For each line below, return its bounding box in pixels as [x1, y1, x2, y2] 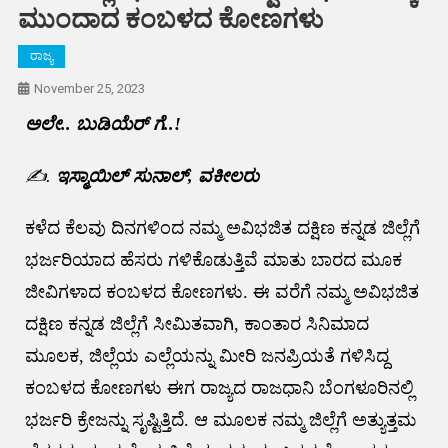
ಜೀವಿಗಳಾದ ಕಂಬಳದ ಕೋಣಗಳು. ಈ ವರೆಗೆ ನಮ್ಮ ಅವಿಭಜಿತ [24, 282, 419, 303]
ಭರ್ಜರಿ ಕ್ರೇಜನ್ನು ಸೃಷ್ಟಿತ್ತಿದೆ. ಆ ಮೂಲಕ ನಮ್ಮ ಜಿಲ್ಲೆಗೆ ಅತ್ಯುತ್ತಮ [24, 410, 416, 431]
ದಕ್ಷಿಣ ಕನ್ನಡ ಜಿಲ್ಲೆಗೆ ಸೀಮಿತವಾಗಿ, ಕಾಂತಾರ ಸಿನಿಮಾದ [24, 314, 369, 335]
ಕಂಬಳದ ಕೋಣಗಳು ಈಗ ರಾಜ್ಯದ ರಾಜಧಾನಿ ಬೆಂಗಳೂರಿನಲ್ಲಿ [24, 378, 414, 399]
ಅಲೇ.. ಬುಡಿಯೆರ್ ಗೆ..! [24, 114, 181, 135]
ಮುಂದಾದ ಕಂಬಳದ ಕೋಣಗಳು [17, 4, 323, 35]
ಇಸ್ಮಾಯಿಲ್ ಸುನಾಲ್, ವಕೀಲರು [55, 166, 259, 187]
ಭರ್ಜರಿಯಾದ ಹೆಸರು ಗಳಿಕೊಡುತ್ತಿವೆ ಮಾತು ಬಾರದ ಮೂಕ [24, 250, 402, 271]
